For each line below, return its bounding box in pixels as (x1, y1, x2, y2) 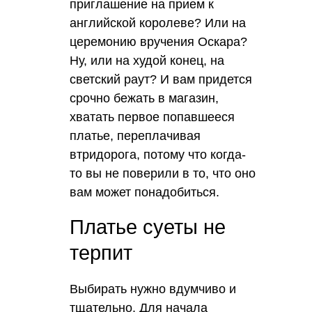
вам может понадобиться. (70, 185, 219, 199)
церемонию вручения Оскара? (70, 34, 247, 49)
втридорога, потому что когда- (70, 147, 246, 162)
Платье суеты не (70, 215, 226, 238)
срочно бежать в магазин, (70, 91, 219, 105)
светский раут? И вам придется (70, 72, 252, 86)
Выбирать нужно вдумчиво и (70, 281, 236, 296)
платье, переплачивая (70, 128, 201, 143)
